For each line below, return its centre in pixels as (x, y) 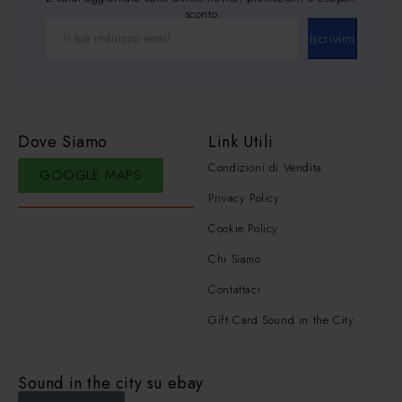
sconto (201, 14)
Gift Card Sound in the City (281, 320)
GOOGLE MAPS (91, 175)
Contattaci (235, 290)
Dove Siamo (63, 142)
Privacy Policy (244, 198)
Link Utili (241, 142)
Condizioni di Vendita (265, 168)
